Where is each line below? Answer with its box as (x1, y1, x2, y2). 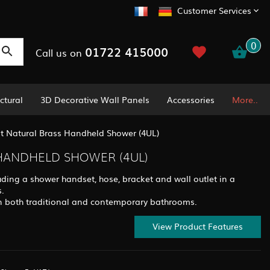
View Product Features (152, 220, 243, 233)
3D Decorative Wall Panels (40, 93, 150, 105)
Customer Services (177, 4, 251, 17)
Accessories (167, 93, 215, 105)
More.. (231, 93, 258, 105)
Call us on (35, 45, 85, 60)
